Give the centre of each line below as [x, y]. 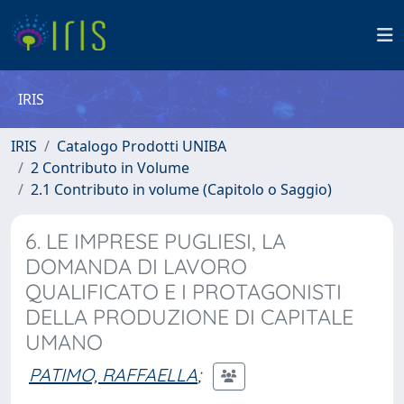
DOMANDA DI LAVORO [136, 266]
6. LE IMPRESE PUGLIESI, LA [156, 241]
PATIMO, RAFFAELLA [113, 374]
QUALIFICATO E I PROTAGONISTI [184, 292]
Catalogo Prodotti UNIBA [142, 146]
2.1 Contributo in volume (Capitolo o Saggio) [181, 189]
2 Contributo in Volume [110, 168]
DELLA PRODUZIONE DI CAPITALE [189, 317]
